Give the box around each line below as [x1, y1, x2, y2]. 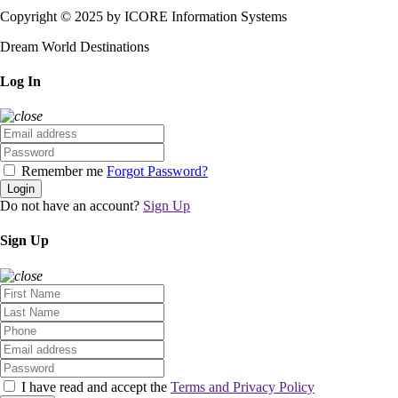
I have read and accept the [18, 378, 171, 394]
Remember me [18, 163, 107, 179]
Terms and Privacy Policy [171, 378, 314, 394]
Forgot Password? [107, 163, 208, 179]
